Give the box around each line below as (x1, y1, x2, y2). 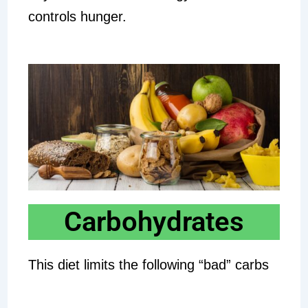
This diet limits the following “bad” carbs (27, 256, 269, 272)
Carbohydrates (64, 205, 244, 238)
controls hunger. (27, 9, 126, 25)
